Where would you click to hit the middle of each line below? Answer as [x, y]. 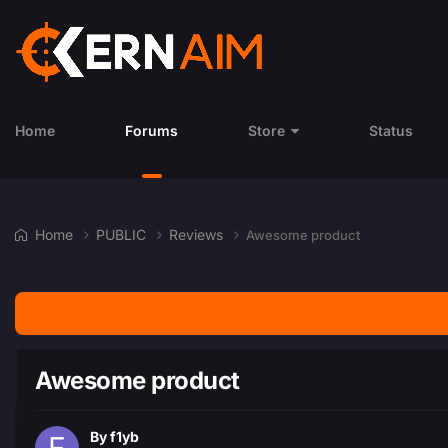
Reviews [198, 234]
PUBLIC [123, 234]
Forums [151, 130]
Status [391, 130]
